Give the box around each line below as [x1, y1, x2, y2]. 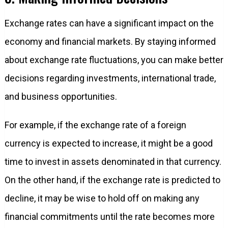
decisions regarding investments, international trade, [4, 72, 216, 83]
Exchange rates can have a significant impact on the [4, 17, 214, 28]
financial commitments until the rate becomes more [4, 211, 215, 222]
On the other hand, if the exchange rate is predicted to [4, 174, 220, 185]
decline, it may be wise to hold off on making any [4, 192, 199, 204]
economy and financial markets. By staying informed [4, 36, 216, 47]
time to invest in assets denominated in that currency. [4, 156, 221, 167]
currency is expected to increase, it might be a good [4, 137, 213, 149]
